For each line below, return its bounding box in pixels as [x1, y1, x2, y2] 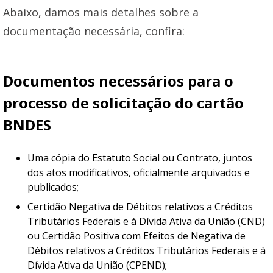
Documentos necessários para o [3, 71, 233, 91]
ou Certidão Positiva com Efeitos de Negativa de [27, 229, 246, 243]
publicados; [27, 180, 83, 194]
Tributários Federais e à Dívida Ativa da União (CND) [27, 214, 265, 229]
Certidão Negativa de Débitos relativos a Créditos [27, 200, 253, 214]
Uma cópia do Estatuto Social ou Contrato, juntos [27, 151, 252, 165]
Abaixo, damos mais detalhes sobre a [3, 5, 199, 20]
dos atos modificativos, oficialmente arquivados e [27, 166, 250, 180]
